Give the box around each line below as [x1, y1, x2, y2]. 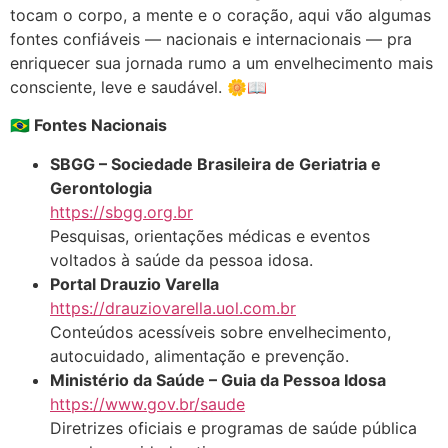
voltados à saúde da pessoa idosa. [50, 249, 313, 270]
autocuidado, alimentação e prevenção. [50, 345, 349, 366]
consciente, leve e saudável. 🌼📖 [10, 76, 267, 97]
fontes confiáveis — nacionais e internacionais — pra [10, 28, 412, 49]
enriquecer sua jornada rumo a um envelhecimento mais [10, 52, 433, 73]
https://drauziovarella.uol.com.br [50, 297, 296, 318]
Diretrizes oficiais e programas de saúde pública [50, 417, 417, 438]
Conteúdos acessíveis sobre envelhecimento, [50, 321, 391, 342]
